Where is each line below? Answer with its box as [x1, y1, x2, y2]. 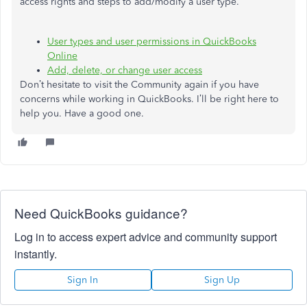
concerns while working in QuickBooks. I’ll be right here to [20, 93, 279, 105]
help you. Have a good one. [20, 108, 144, 119]
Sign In [67, 274, 99, 286]
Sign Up [204, 274, 240, 286]
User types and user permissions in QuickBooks [47, 36, 256, 47]
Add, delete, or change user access [47, 64, 202, 76]
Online [47, 50, 77, 62]
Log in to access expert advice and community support [14, 229, 277, 245]
